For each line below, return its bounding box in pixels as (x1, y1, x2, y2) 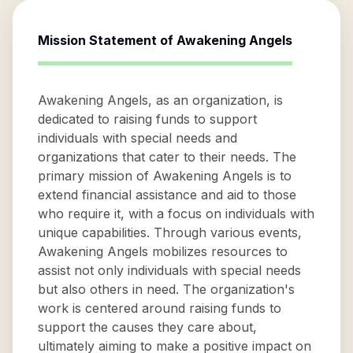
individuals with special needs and (38, 130, 237, 146)
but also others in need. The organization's (38, 281, 295, 297)
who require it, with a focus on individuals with (38, 206, 314, 221)
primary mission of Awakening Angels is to (38, 168, 292, 184)
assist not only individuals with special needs (38, 262, 301, 278)
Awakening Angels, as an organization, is (38, 92, 283, 108)
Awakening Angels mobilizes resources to (38, 243, 288, 259)
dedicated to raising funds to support (38, 111, 257, 127)
